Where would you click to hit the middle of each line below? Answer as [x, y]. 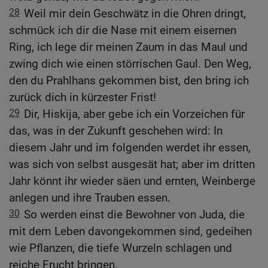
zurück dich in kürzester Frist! [83, 98]
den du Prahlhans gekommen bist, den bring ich [129, 81]
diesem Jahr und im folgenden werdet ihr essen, [130, 148]
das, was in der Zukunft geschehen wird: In [116, 131]
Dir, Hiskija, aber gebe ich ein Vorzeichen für [134, 114]
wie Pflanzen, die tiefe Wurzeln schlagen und [121, 248]
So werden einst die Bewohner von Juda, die [134, 215]
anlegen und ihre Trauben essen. [90, 198]
